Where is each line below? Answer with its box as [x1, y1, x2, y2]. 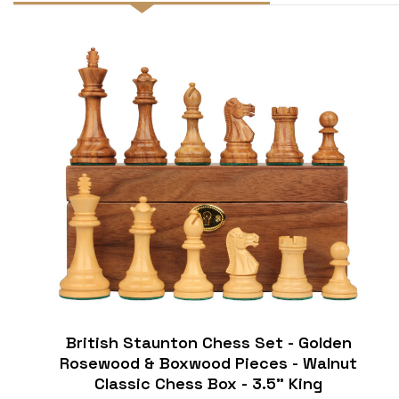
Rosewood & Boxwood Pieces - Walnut [60, 352, 357, 373]
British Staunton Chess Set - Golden [65, 331, 352, 353]
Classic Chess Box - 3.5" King [94, 372, 322, 394]
